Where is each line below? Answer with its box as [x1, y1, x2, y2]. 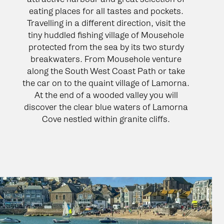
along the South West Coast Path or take [27, 65, 185, 76]
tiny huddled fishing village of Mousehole [28, 29, 184, 40]
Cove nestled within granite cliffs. [42, 113, 170, 124]
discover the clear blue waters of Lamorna [24, 101, 188, 112]
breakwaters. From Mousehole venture [30, 53, 181, 64]
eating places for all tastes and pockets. [28, 5, 183, 16]
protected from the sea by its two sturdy [28, 41, 184, 52]
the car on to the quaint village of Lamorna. [22, 77, 189, 88]
